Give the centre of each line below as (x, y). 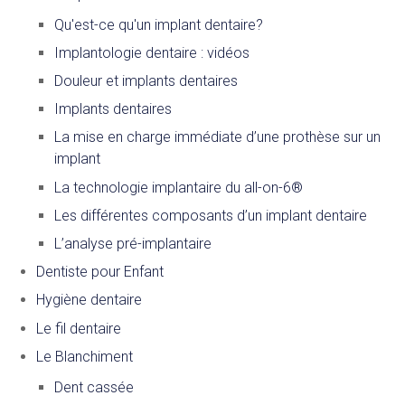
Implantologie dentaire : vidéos (152, 52)
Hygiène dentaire (89, 300)
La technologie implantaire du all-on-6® (179, 187)
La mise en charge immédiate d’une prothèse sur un (217, 137)
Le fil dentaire (79, 328)
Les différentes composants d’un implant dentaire (211, 215)
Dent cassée (94, 387)
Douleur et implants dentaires (146, 81)
